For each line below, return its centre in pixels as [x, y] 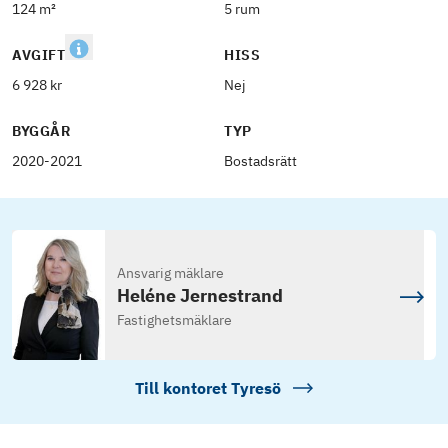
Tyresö [256, 388]
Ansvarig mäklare [170, 273]
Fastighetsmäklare [174, 320]
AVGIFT [39, 55]
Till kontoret [183, 388]
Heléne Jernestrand [199, 296]
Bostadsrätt [260, 161]
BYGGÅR [41, 131]
